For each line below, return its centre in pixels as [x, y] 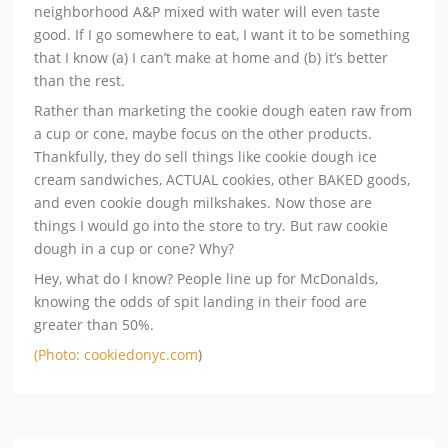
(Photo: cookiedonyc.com [116, 355]
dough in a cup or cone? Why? [134, 249]
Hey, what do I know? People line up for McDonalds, [206, 279]
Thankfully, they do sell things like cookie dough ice [206, 157]
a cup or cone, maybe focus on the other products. [203, 134]
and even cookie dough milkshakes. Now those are [203, 203]
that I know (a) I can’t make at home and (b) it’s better [211, 58]
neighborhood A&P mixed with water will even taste [207, 12]
